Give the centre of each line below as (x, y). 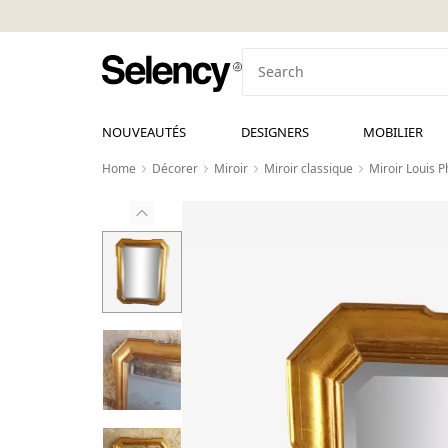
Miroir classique (308, 168)
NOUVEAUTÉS (144, 132)
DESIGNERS (274, 132)
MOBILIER (393, 132)
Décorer (175, 168)
